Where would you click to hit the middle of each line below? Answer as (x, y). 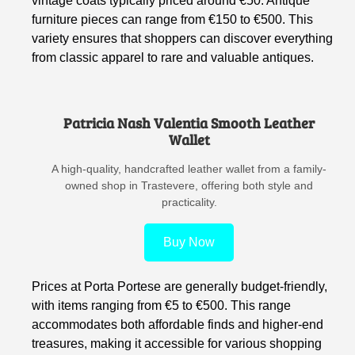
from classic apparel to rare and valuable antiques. (173, 57)
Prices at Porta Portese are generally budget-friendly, (180, 286)
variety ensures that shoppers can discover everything (183, 38)
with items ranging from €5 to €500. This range (162, 305)
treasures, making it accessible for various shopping (177, 343)
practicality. (189, 202)
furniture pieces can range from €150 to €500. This (173, 19)
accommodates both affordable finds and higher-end (178, 324)
